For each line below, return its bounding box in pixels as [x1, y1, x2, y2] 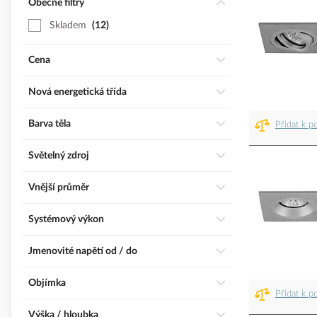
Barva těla [35, 119, 71, 129]
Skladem [50, 21, 86, 31]
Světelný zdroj [34, 151, 89, 161]
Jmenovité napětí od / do [33, 246, 137, 257]
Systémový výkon [34, 214, 104, 225]
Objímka [36, 278, 66, 289]
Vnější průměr [35, 183, 89, 193]
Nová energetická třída [36, 87, 127, 98]
